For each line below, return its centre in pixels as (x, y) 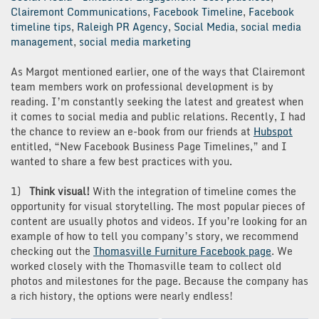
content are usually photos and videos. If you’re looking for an (159, 221)
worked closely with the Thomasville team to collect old (146, 266)
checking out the (52, 251)
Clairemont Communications (79, 11)
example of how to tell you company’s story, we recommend (155, 236)
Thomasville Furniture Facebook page (182, 251)
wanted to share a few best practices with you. (121, 161)
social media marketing (135, 41)
